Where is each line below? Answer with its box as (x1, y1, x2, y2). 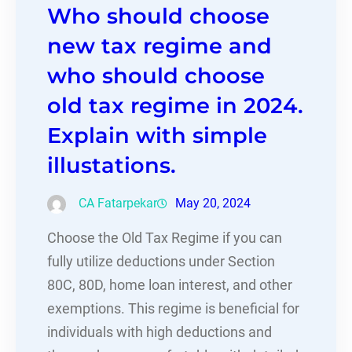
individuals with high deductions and (47, 324, 272, 340)
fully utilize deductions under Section (47, 253, 275, 269)
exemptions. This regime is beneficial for (47, 300, 299, 317)
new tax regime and (47, 32, 272, 59)
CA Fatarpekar (79, 195, 157, 211)
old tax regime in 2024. (47, 92, 303, 119)
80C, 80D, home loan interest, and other (47, 277, 292, 293)
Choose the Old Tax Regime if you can (47, 229, 282, 246)
